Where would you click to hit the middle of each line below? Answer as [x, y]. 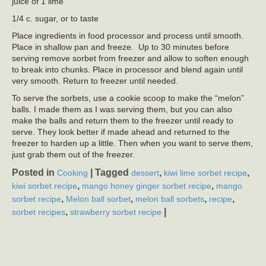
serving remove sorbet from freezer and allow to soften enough [130, 58]
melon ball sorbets [170, 199]
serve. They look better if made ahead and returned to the [121, 132]
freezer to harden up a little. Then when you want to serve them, [132, 143]
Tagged [113, 172]
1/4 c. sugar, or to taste [55, 18]
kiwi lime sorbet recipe [205, 173]
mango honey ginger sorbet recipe [147, 186]
